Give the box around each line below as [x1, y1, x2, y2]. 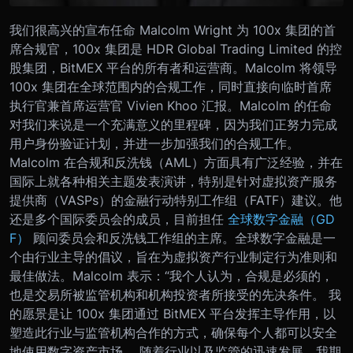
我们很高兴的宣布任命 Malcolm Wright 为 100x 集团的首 [9, 22, 336, 38]
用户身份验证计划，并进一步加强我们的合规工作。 [9, 136, 299, 151]
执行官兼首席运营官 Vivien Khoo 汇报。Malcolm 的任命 [9, 98, 332, 113]
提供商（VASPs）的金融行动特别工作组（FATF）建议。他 [9, 192, 342, 208]
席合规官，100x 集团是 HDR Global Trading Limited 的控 [9, 41, 342, 57]
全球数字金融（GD [228, 211, 335, 227]
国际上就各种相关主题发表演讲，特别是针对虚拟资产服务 [9, 173, 337, 189]
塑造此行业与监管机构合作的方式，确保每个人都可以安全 [9, 325, 337, 340]
